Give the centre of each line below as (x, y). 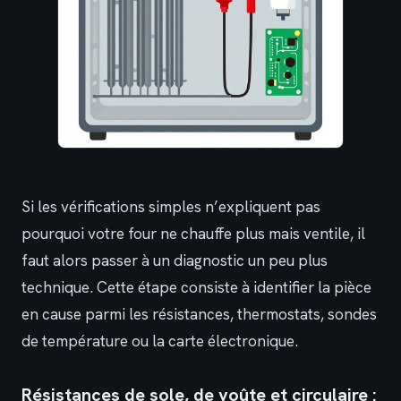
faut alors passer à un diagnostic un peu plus (175, 260)
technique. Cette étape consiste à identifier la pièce (196, 287)
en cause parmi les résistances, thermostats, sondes (199, 314)
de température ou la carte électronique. (160, 341)
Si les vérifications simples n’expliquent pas (171, 206)
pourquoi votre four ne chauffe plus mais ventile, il (193, 233)
